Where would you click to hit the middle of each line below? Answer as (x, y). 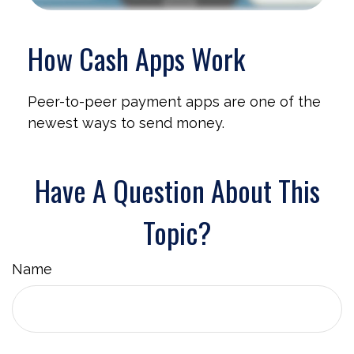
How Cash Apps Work (136, 58)
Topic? (177, 232)
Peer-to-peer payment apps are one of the (174, 101)
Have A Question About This (177, 190)
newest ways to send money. (126, 122)
